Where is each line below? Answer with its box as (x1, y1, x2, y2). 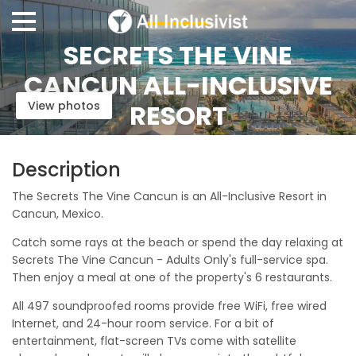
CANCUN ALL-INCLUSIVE (23, 68, 333, 103)
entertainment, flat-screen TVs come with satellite (12, 333, 296, 349)
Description (12, 157, 121, 183)
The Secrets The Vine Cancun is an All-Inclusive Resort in (12, 188, 327, 204)
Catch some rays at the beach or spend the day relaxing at (12, 234, 343, 250)
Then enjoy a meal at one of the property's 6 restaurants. (12, 269, 332, 285)
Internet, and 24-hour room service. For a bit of (12, 315, 274, 331)
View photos (28, 98, 100, 114)
